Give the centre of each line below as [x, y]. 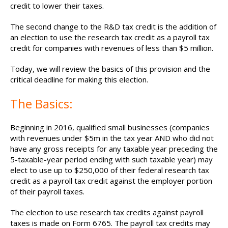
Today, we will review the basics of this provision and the [110, 69]
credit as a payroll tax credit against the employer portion [111, 181]
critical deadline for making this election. [79, 79]
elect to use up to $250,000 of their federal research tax [110, 170]
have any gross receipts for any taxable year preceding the [114, 149]
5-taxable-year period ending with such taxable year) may [111, 159]
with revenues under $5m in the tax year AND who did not [112, 138]
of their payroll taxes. [47, 191]
